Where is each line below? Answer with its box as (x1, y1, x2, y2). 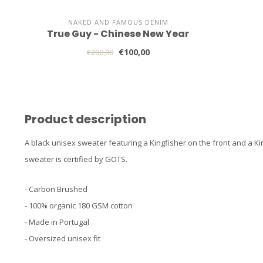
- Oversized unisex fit (25, 232, 100, 244)
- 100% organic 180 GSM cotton (25, 200, 133, 211)
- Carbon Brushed (25, 183, 87, 194)
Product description (25, 110, 146, 127)
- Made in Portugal (25, 216, 89, 227)
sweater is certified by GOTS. (25, 153, 127, 164)
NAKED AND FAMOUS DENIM (68, 17, 168, 26)
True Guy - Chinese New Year (47, 26, 190, 41)
